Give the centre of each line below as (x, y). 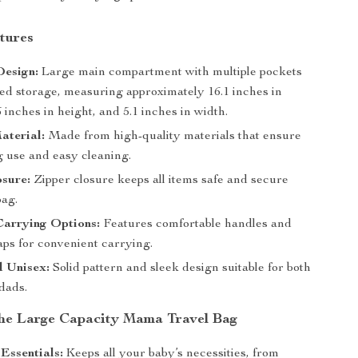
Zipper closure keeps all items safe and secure (160, 181)
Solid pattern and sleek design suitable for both (181, 268)
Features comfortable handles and (196, 225)
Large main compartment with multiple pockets (171, 73)
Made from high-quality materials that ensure (173, 137)
